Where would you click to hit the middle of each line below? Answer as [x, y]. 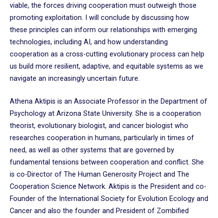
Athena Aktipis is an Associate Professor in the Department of [109, 101]
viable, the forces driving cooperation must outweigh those [103, 6]
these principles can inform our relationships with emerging [103, 30]
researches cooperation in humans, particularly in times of [102, 138]
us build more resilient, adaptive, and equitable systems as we [107, 67]
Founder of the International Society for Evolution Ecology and [109, 199]
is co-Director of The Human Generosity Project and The [100, 174]
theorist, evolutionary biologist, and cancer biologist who [99, 126]
